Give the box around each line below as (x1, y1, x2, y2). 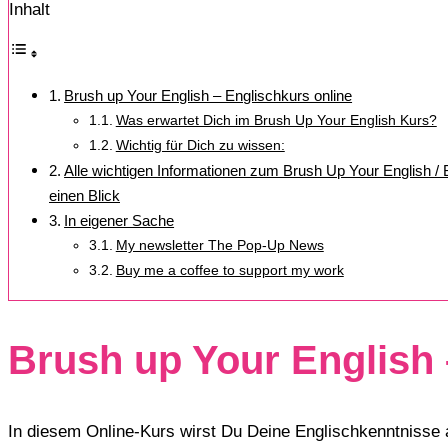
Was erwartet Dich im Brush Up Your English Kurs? (115, 112, 437, 128)
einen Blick (49, 186, 120, 204)
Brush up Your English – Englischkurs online (64, 86, 353, 104)
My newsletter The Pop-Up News (115, 237, 324, 253)
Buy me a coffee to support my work (115, 262, 344, 278)
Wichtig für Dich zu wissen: (115, 137, 285, 153)
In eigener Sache (64, 211, 175, 229)
